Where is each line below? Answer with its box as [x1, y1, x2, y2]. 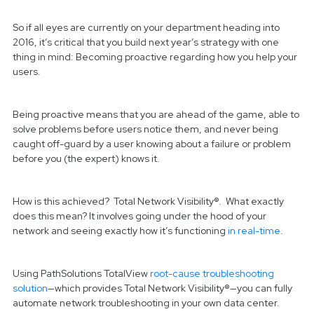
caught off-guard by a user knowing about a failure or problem [13, 137, 291, 151]
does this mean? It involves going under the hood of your [13, 210, 266, 223]
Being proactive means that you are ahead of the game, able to [13, 108, 299, 121]
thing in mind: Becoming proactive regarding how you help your [13, 50, 297, 64]
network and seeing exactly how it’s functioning [13, 224, 228, 238]
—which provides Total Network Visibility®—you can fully [48, 282, 292, 295]
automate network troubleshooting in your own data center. [13, 296, 280, 310]
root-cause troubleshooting [150, 267, 274, 280]
